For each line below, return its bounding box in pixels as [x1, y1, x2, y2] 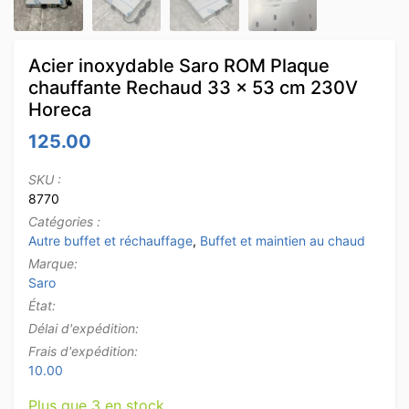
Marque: [28, 255, 78, 271]
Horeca [28, 98, 91, 121]
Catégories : [28, 213, 100, 229]
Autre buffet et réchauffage [28, 232, 193, 248]
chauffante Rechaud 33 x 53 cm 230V [28, 76, 358, 99]
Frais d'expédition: [28, 342, 138, 359]
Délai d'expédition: [28, 320, 139, 336]
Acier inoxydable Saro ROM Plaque [28, 54, 330, 77]
